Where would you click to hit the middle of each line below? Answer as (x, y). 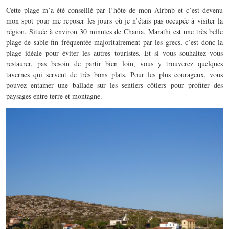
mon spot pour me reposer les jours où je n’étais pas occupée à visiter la (114, 21)
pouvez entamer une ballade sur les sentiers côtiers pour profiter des (114, 85)
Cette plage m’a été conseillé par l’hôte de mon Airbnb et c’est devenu (114, 10)
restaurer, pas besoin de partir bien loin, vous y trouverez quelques (114, 64)
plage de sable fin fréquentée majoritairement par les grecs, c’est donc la (114, 42)
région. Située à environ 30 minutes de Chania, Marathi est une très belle (114, 32)
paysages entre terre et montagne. (54, 96)
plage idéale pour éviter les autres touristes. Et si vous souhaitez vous (114, 53)
